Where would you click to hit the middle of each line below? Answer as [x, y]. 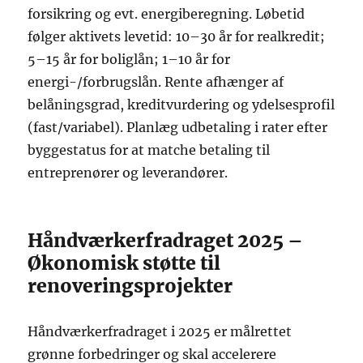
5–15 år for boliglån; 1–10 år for [129, 60]
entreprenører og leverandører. [128, 173]
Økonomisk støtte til [124, 263]
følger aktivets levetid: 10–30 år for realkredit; [177, 37]
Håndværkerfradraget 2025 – [166, 241]
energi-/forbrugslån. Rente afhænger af [156, 82]
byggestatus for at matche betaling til [149, 150]
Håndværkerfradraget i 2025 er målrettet [160, 332]
